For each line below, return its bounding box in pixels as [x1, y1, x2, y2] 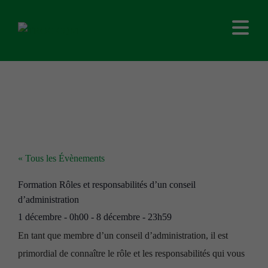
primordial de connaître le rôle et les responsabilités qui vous [18, 248, 245, 258]
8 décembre [96, 212, 140, 222]
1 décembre [18, 212, 62, 222]
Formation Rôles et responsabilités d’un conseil [18, 179, 196, 190]
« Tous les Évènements [18, 153, 105, 163]
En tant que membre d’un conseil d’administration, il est [18, 230, 228, 240]
